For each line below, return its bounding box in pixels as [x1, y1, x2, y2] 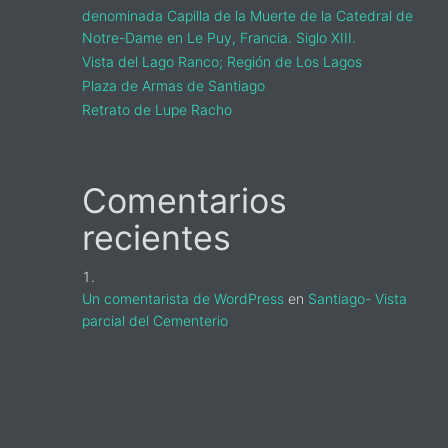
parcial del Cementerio [82, 312, 228, 329]
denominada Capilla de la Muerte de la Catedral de [82, 7, 413, 24]
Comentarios [82, 180, 287, 221]
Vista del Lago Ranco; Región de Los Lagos [82, 53, 362, 70]
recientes [82, 217, 231, 258]
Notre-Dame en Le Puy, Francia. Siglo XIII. [82, 29, 356, 46]
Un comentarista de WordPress [82, 290, 284, 307]
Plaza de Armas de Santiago [82, 77, 265, 94]
